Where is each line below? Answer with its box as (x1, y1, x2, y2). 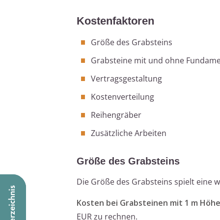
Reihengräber (91, 109, 141, 120)
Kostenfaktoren (77, 14, 154, 27)
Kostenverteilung (91, 91, 154, 102)
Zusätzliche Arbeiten (91, 127, 166, 138)
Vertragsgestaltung (91, 73, 162, 84)
